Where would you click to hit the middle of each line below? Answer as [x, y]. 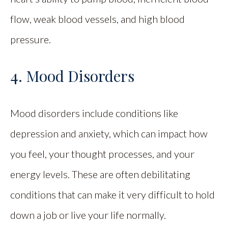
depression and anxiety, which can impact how [109, 133]
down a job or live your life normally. [89, 215]
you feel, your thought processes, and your [102, 153]
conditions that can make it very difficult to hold [112, 194]
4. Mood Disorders [72, 76]
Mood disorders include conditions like [94, 113]
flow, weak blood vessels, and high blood [97, 19]
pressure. [32, 39]
